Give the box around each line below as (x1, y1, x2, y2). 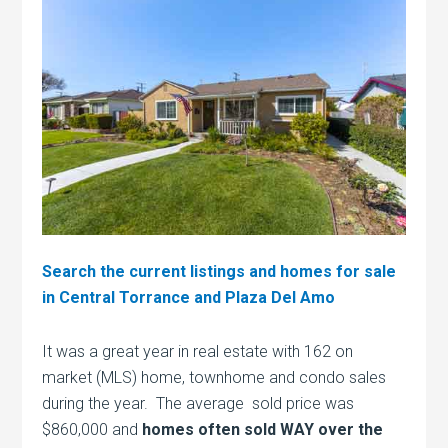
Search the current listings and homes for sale (42, 261, 397, 281)
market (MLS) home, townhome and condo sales (42, 367, 387, 387)
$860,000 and (42, 419, 143, 439)
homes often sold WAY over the (142, 419, 384, 439)
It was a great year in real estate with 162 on (42, 341, 354, 361)
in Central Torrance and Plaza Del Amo (42, 287, 336, 307)
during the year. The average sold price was (42, 393, 355, 413)
